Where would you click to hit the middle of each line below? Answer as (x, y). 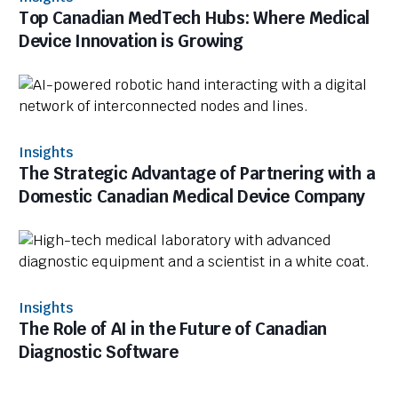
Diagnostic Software (99, 352)
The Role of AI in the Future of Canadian (173, 329)
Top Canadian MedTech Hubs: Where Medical (195, 18)
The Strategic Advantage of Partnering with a (197, 173)
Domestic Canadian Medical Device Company (192, 196)
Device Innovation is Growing (131, 41)
